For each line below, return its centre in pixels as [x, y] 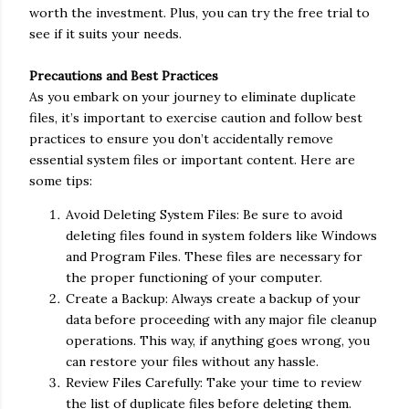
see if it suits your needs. [105, 34]
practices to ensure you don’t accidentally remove [181, 139]
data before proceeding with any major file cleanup [221, 320]
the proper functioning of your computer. [194, 278]
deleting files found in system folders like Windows [221, 236]
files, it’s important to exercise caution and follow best [196, 118]
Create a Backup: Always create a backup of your [213, 299]
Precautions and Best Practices [124, 76]
